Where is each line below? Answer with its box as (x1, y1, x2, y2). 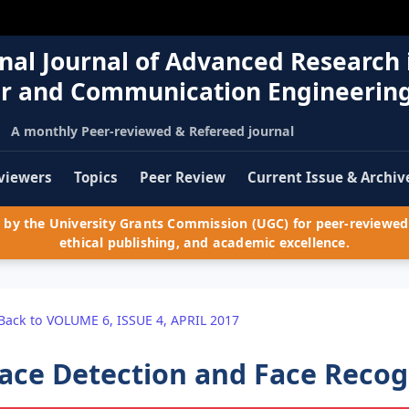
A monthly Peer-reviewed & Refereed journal (10, 121, 294, 140)
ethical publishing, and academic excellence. (59, 234, 350, 252)
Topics (74, 168, 118, 187)
